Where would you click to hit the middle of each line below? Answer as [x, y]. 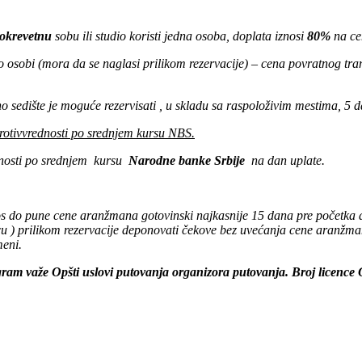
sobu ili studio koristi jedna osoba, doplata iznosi [181, 36]
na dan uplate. [286, 161]
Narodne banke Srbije [188, 161]
